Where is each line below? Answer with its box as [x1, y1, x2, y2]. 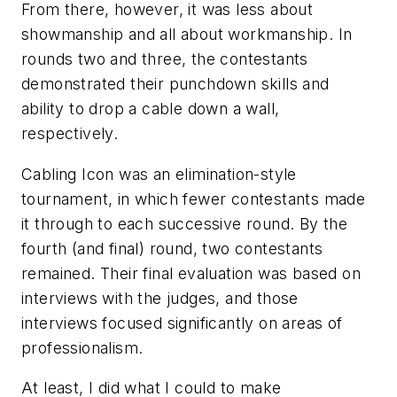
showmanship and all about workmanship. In [21, 25, 353, 44]
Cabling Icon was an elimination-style [21, 164, 297, 183]
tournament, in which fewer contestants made [21, 189, 366, 208]
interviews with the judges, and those [21, 288, 299, 307]
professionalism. [21, 338, 144, 357]
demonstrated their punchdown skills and [21, 74, 330, 94]
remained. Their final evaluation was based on [21, 263, 361, 283]
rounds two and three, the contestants [21, 50, 308, 69]
